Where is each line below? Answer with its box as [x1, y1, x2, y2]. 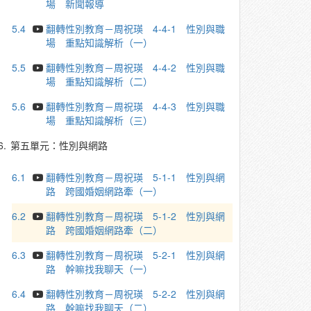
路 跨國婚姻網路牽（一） [46, 184, 163, 198]
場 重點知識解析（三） [46, 113, 153, 127]
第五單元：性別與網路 [10, 138, 108, 152]
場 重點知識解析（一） [46, 35, 153, 49]
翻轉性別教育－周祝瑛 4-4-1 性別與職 [46, 22, 226, 35]
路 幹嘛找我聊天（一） [46, 262, 153, 276]
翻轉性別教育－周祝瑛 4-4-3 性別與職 [46, 99, 226, 113]
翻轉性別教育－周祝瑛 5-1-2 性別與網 [46, 209, 226, 223]
